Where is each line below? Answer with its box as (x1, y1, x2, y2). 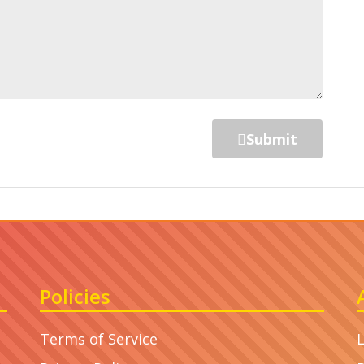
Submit (246, 128, 297, 149)
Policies (40, 282, 110, 310)
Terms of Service (40, 328, 158, 349)
